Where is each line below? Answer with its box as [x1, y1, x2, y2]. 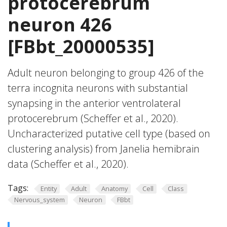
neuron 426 [8, 12, 112, 37]
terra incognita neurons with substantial [8, 81, 188, 95]
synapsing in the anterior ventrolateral [8, 96, 181, 110]
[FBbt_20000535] [8, 34, 155, 59]
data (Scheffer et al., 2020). [8, 157, 129, 171]
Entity [40, 184, 57, 193]
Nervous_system [14, 195, 65, 204]
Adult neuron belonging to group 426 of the [8, 66, 204, 80]
